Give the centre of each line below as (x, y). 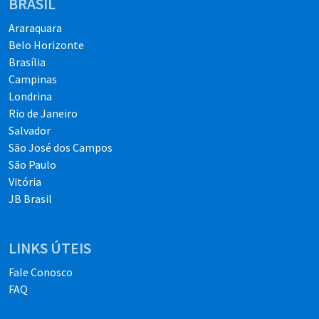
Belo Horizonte (46, 45)
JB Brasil (30, 199)
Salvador (30, 131)
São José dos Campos (61, 148)
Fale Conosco (41, 272)
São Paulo (32, 165)
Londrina (30, 96)
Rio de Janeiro (43, 114)
